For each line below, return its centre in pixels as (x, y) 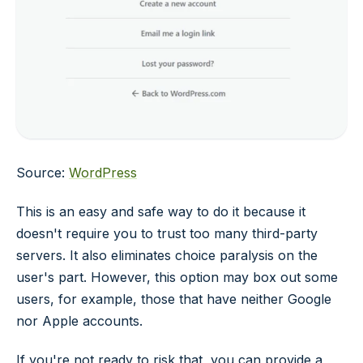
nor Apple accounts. (79, 321)
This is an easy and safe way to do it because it (161, 212)
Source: (43, 173)
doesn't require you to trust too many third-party (167, 234)
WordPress (103, 173)
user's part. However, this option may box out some (177, 278)
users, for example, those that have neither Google (174, 299)
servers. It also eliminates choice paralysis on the (167, 256)
